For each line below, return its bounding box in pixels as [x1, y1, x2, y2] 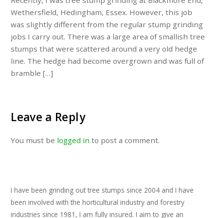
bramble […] [11, 68, 54, 78]
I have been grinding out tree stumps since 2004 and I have [11, 185, 194, 195]
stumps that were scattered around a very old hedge [11, 44, 198, 54]
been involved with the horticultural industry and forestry [11, 198, 185, 207]
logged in [57, 135, 90, 145]
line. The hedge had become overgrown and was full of [11, 56, 204, 66]
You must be [11, 135, 57, 145]
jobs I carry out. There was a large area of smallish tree [11, 32, 205, 42]
